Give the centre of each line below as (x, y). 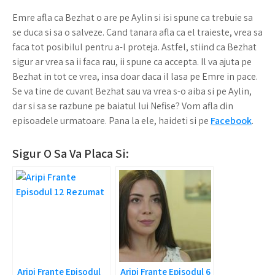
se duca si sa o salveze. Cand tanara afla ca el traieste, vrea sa (137, 32)
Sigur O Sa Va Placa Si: (71, 153)
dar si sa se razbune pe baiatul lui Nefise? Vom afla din (123, 106)
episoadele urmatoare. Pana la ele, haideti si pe (111, 121)
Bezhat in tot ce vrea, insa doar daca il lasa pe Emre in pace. (135, 76)
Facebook (231, 121)
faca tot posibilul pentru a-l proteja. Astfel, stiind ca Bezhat (134, 47)
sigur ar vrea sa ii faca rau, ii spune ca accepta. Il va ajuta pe (132, 62)
